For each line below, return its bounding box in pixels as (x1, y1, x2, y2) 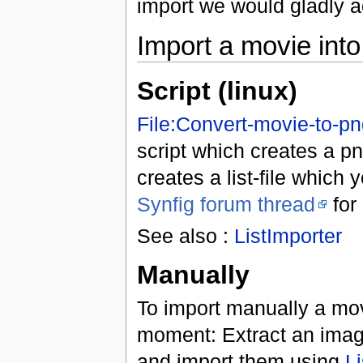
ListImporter (233, 224, 342, 248)
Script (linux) (136, 76, 297, 106)
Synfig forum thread (136, 193, 315, 216)
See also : (136, 224, 234, 248)
